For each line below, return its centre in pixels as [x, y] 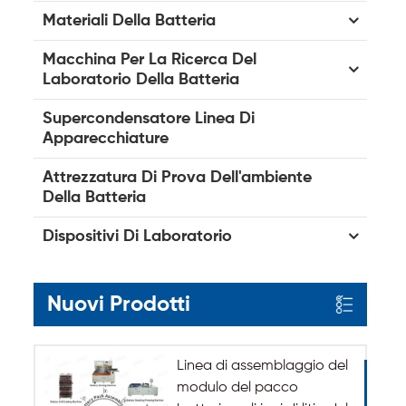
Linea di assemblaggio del [262, 366]
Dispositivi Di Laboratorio [137, 236]
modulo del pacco [237, 387]
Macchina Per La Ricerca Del [150, 59]
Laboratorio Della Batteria [141, 79]
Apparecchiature [106, 138]
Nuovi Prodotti [119, 304]
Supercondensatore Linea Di [149, 118]
